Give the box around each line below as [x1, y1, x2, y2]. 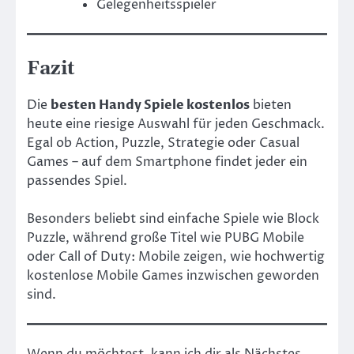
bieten [250, 96, 292, 114]
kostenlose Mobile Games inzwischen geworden [27, 266, 319, 284]
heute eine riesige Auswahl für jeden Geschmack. [27, 115, 325, 133]
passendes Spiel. [27, 171, 127, 190]
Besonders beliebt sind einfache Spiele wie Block [27, 209, 319, 228]
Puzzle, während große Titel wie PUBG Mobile [27, 228, 304, 247]
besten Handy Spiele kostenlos [51, 96, 250, 114]
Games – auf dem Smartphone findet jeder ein [27, 153, 307, 171]
